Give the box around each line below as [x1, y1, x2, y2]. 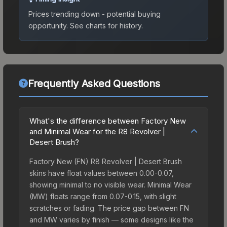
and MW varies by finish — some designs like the [29, 215, 194, 224]
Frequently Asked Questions [27, 77, 160, 90]
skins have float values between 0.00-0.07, [29, 168, 174, 177]
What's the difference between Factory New [29, 116, 186, 126]
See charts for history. [68, 21, 143, 30]
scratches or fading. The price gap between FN [29, 203, 189, 212]
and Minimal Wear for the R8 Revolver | [29, 126, 165, 136]
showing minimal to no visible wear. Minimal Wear [29, 180, 192, 189]
